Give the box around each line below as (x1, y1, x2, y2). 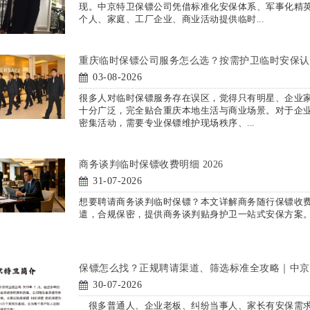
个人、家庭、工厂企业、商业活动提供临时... (79, 13, 264, 24)
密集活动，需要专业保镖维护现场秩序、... (79, 117, 255, 128)
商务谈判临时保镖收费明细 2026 (79, 158, 224, 170)
